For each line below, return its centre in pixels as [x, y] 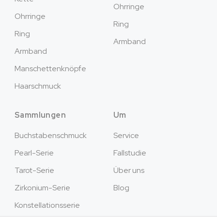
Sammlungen [40, 115]
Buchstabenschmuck [51, 135]
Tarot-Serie [34, 170]
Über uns [129, 170]
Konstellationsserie [47, 205]
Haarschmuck [38, 86]
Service [126, 135]
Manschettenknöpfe [50, 69]
